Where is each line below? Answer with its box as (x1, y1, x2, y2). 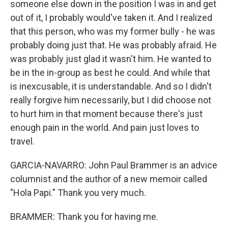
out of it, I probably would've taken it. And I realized (10, 12, 212, 23)
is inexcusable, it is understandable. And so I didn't (10, 81, 212, 92)
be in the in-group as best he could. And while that (10, 67, 210, 78)
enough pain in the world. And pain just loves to (10, 122, 199, 133)
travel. (10, 136, 35, 147)
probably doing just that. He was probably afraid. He (10, 40, 217, 50)
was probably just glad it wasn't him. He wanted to (10, 53, 211, 64)
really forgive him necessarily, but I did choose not (10, 95, 211, 105)
